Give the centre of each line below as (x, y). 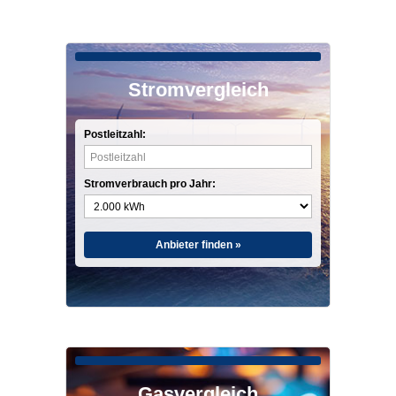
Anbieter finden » (198, 245)
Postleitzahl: (115, 134)
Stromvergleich (198, 90)
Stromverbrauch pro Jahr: (150, 184)
